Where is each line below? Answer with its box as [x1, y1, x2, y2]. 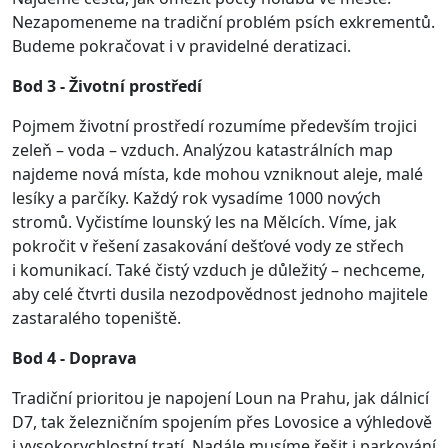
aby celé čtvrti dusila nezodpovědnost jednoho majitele [12, 283, 428, 305]
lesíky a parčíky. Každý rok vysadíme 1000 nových [12, 187, 381, 209]
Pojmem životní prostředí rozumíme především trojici [12, 115, 417, 137]
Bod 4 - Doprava [12, 347, 137, 369]
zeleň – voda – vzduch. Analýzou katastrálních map [12, 139, 393, 161]
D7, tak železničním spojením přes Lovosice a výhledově [12, 411, 432, 433]
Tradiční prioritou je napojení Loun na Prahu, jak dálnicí [12, 387, 429, 409]
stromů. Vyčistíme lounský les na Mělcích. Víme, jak [12, 211, 397, 233]
